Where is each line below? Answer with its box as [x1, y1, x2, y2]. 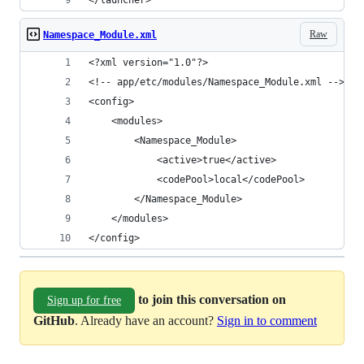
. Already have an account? [75, 314, 217, 327]
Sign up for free [47, 294, 121, 306]
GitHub [33, 314, 75, 327]
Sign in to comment [217, 314, 317, 327]
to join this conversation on [138, 292, 286, 306]
